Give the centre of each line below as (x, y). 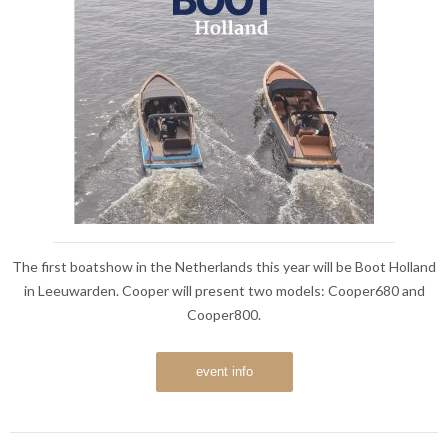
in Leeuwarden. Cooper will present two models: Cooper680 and (224, 290)
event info (224, 371)
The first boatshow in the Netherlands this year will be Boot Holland (224, 266)
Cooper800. (224, 314)
